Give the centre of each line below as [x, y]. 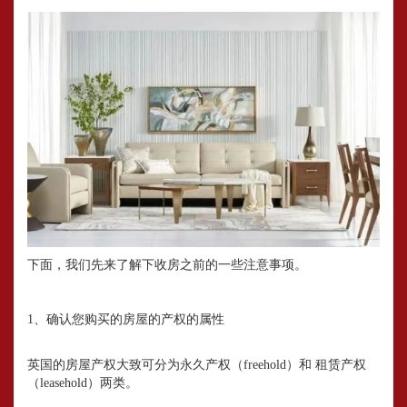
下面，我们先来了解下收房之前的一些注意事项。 [167, 264]
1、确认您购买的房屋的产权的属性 [126, 319]
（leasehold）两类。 [83, 382]
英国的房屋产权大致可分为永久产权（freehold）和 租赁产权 [197, 364]
